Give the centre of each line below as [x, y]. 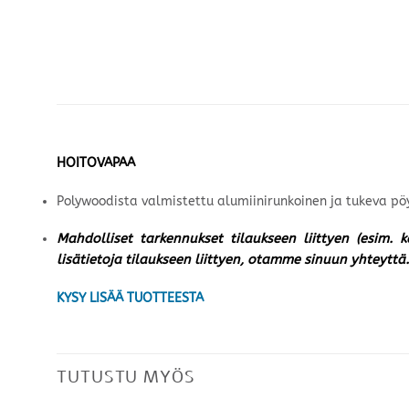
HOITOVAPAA [96, 163]
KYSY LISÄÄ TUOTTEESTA [130, 298]
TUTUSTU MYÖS [126, 377]
